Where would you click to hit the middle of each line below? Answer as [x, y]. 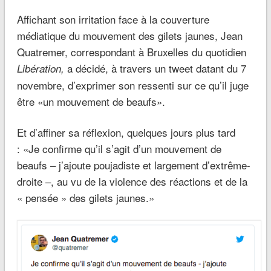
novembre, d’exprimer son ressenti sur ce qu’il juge [132, 85]
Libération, [40, 68]
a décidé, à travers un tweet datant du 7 [155, 68]
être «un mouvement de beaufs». [91, 101]
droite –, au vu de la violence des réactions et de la [132, 181]
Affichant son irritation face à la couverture [113, 19]
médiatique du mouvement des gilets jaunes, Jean [129, 35]
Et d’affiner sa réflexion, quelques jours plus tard [126, 132]
